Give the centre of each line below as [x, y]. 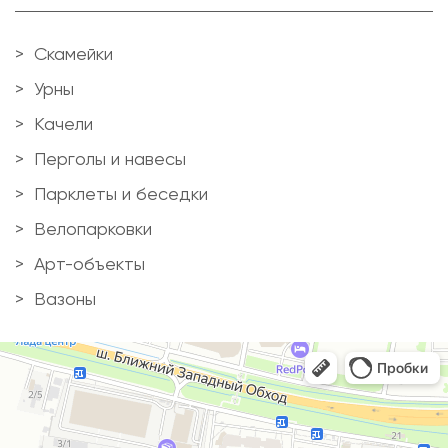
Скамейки [73, 53]
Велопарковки [93, 228]
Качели [63, 123]
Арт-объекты [89, 263]
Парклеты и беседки [121, 193]
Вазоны [65, 298]
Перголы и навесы [110, 158]
